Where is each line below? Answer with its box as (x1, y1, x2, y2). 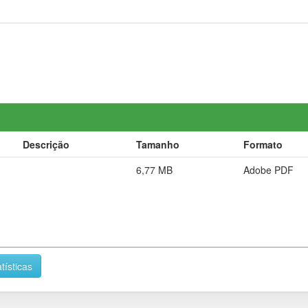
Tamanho (136, 137, 179, 151)
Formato (243, 137, 283, 151)
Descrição (23, 137, 69, 151)
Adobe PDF (243, 162, 294, 177)
